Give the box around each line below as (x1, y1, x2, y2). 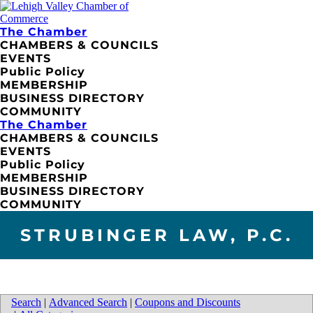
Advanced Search (49, 296, 127, 308)
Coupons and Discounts (135, 296, 240, 308)
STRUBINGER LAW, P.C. (20, 224, 293, 245)
